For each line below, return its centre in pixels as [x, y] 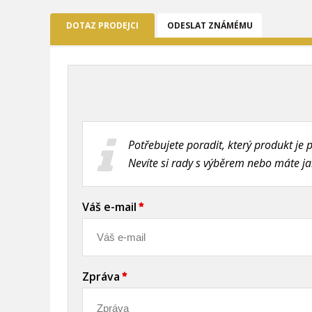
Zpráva [101, 276]
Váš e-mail [109, 206]
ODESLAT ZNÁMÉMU [210, 25]
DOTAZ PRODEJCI [102, 25]
